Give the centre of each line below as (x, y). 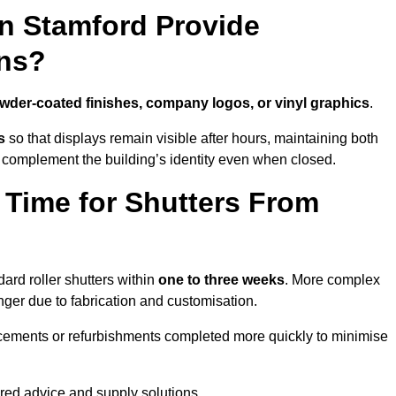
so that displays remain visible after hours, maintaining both (192, 139)
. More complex (332, 280)
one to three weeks (221, 280)
